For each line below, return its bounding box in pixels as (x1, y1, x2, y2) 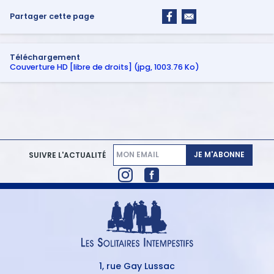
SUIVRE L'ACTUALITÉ (29, 149, 106, 160)
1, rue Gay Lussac (99, 259, 175, 272)
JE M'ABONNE (194, 149, 245, 160)
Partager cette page (10, 10, 94, 21)
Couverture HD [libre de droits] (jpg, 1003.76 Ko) (10, 61, 199, 72)
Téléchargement (10, 51, 80, 62)
